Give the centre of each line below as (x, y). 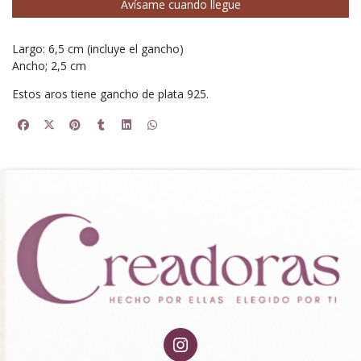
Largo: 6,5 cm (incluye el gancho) (98, 49)
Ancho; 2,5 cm (49, 66)
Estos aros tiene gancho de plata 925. (110, 94)
